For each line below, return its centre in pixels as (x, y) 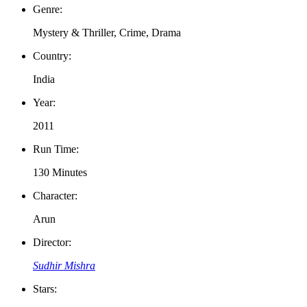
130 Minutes (60, 173)
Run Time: (56, 149)
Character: (55, 196)
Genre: (48, 10)
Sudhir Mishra (64, 266)
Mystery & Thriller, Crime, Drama (107, 33)
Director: (52, 243)
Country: (52, 56)
